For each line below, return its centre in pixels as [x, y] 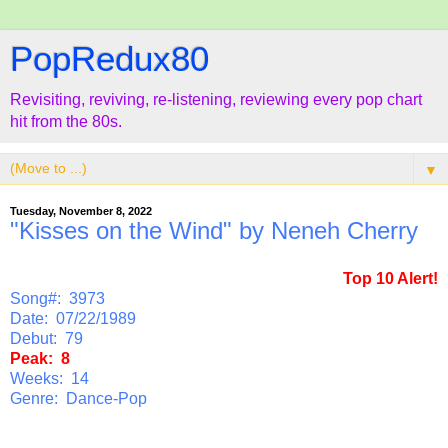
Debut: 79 [46, 338]
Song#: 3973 [57, 298]
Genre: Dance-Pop [78, 398]
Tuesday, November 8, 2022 [81, 211]
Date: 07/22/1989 [73, 318]
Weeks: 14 [49, 378]
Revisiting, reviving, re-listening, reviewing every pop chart [216, 99]
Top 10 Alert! [390, 278]
